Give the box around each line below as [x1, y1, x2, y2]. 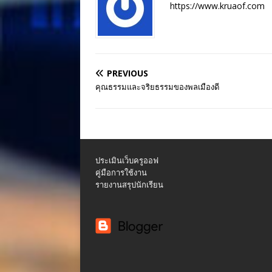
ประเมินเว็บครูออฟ [95, 155, 158, 166]
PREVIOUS [107, 67, 148, 79]
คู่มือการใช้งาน [95, 167, 147, 178]
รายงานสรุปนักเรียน [95, 179, 163, 190]
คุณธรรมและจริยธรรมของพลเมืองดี [95, 81, 219, 92]
